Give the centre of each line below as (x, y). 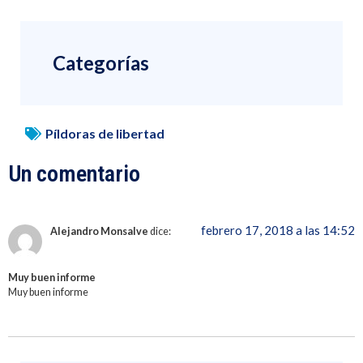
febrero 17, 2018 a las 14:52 (278, 231)
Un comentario (74, 174)
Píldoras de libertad (105, 134)
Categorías (101, 63)
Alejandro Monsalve (99, 232)
